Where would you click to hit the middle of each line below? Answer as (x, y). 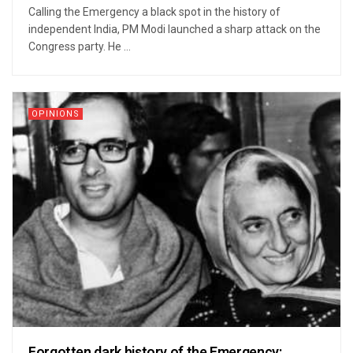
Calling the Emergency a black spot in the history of (154, 12)
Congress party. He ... (80, 47)
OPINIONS (56, 114)
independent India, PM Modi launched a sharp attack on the (175, 30)
